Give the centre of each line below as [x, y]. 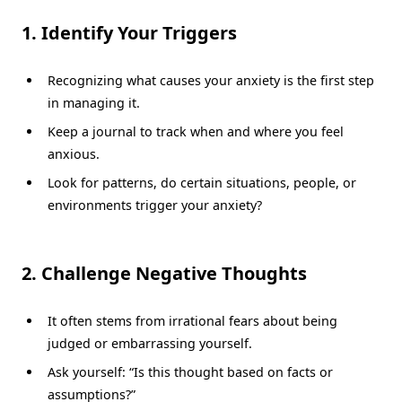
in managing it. [93, 102]
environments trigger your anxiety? [154, 205]
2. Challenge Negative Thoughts [164, 273]
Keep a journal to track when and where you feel [195, 131]
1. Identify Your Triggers [129, 32]
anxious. [73, 153]
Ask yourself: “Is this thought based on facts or [190, 372]
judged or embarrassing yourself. [149, 343]
